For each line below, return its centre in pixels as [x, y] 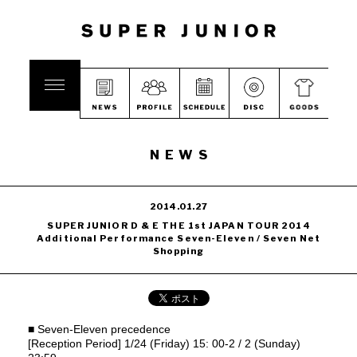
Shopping [178, 251]
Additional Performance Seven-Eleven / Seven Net [178, 238]
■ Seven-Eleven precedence [99, 329]
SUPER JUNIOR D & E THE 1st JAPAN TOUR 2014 [179, 226]
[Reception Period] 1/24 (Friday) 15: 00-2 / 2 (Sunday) [164, 343]
